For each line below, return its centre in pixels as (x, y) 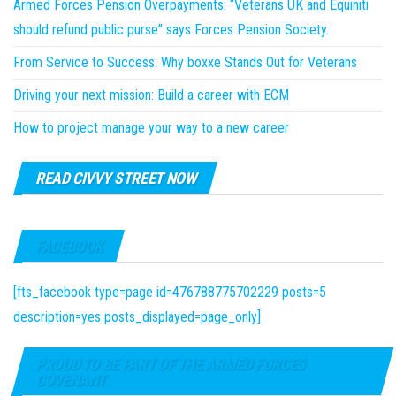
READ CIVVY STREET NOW (116, 179)
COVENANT (71, 380)
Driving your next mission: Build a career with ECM (151, 95)
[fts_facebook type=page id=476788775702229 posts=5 (170, 293)
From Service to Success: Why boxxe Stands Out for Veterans (185, 63)
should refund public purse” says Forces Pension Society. (171, 30)
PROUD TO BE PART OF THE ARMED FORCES (171, 364)
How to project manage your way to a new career (151, 128)
